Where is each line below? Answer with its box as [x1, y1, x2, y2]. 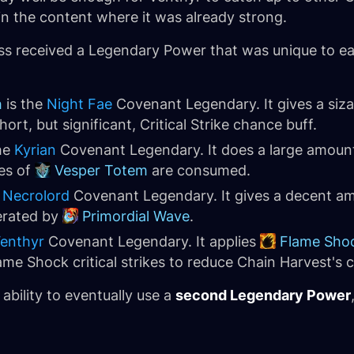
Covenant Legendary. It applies [44, 233, 260, 250]
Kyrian [14, 141, 56, 158]
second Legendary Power [175, 287, 351, 303]
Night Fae [47, 96, 112, 112]
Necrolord [2, 187, 70, 204]
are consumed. [148, 162, 250, 179]
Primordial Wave [82, 208, 190, 224]
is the [2, 96, 47, 112]
